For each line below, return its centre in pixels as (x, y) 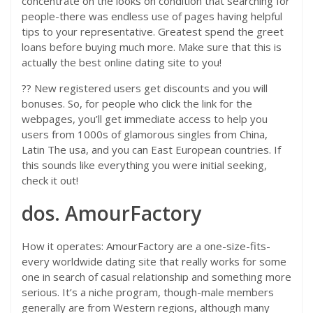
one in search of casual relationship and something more (156, 277)
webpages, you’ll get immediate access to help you (145, 119)
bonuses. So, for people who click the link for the (137, 103)
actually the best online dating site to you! (122, 62)
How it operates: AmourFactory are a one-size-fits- (146, 246)
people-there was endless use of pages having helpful (152, 16)
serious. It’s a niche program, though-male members (148, 292)
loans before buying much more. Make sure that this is (152, 47)
